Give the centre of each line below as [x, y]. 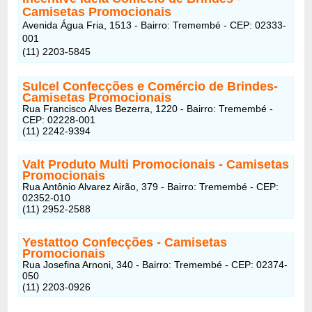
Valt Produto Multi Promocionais [121, 164]
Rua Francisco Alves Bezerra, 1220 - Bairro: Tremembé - [148, 108]
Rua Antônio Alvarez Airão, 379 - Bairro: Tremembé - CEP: [151, 186]
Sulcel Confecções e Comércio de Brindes [148, 86]
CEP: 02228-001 [59, 119]
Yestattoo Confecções [90, 242]
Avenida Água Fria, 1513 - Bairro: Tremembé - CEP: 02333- [155, 25]
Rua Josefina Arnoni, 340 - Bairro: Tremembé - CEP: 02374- [155, 264]
